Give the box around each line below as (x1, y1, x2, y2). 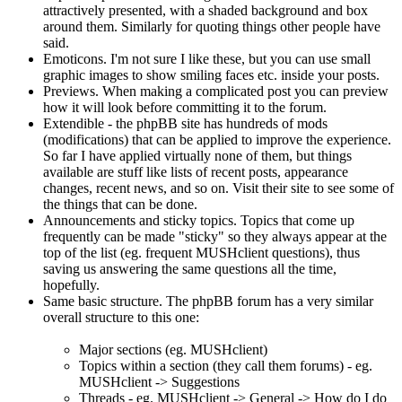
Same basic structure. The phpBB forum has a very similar (43, 293, 373, 309)
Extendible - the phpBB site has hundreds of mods (43, 115, 328, 131)
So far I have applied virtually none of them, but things (43, 147, 352, 163)
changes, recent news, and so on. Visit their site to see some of (43, 179, 394, 196)
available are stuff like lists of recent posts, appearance (43, 163, 348, 179)
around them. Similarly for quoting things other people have (43, 18, 380, 34)
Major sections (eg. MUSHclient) (79, 341, 267, 357)
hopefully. (43, 276, 100, 293)
